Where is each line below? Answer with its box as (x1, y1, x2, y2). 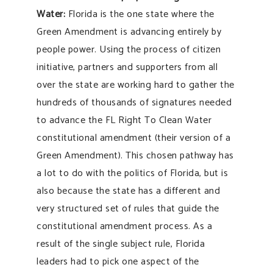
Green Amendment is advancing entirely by (37, 23, 221, 40)
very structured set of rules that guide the (37, 200, 219, 217)
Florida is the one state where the (68, 5, 214, 23)
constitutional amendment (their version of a (37, 129, 230, 146)
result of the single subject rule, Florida (37, 235, 205, 252)
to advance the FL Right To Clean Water (37, 112, 211, 129)
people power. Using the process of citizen (37, 41, 221, 58)
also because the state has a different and (37, 182, 220, 199)
